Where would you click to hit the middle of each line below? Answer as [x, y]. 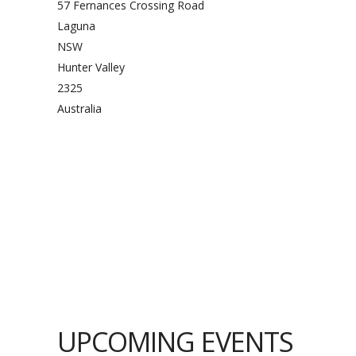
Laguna [76, 26]
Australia [79, 108]
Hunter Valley [91, 67]
